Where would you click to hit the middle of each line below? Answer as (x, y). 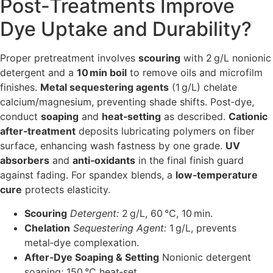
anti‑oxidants (104, 161)
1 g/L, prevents (201, 228)
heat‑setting (131, 117)
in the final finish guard (190, 161)
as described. (195, 117)
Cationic (248, 117)
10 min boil (102, 73)
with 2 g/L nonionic (226, 58)
